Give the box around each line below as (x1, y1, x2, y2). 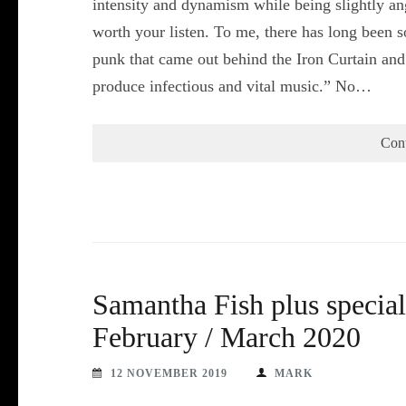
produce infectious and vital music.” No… (92, 76, 372, 95)
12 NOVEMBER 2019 (111, 366, 227, 380)
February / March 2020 (92, 320, 361, 353)
